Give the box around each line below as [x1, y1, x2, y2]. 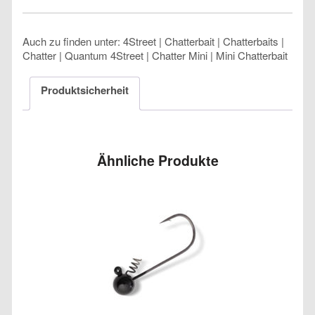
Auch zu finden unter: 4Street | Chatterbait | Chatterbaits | [22, 34, 284, 49]
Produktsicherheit [41, 82, 129, 98]
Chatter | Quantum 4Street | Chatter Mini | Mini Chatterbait [22, 48, 288, 63]
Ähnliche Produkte [96, 150, 219, 171]
